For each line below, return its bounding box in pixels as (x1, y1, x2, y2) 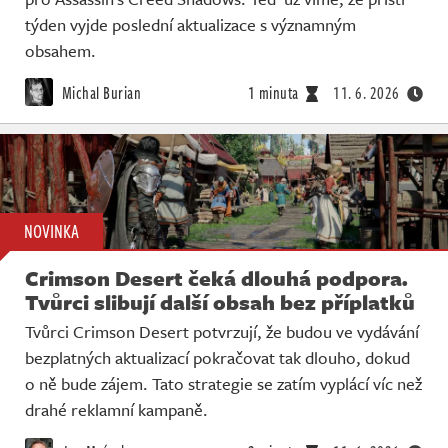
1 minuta (247, 80, 299, 105)
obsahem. (25, 37, 96, 63)
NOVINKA (24, 218, 79, 245)
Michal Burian (58, 80, 141, 105)
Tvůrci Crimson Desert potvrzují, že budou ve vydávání (25, 319, 419, 345)
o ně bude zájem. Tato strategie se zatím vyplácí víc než (25, 371, 422, 397)
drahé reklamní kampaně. (25, 397, 208, 423)
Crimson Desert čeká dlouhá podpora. (25, 263, 408, 294)
